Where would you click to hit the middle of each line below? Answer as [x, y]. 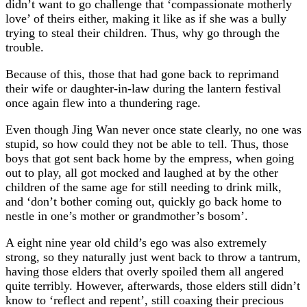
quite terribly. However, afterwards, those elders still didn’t [153, 285]
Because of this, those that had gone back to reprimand [142, 74]
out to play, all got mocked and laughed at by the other [142, 172]
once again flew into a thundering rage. [103, 102]
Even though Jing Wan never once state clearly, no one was [153, 129]
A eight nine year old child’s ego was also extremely [136, 242]
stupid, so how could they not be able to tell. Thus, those [147, 144]
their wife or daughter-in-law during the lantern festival [143, 88]
